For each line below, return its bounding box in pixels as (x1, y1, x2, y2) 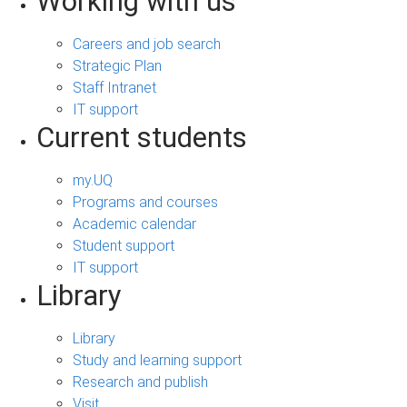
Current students (36, 120, 247, 154)
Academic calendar (73, 214, 196, 233)
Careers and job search (73, 35, 221, 53)
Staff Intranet (73, 78, 156, 96)
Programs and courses (73, 193, 218, 211)
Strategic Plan (73, 56, 162, 74)
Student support (73, 236, 174, 254)
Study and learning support (73, 351, 242, 369)
